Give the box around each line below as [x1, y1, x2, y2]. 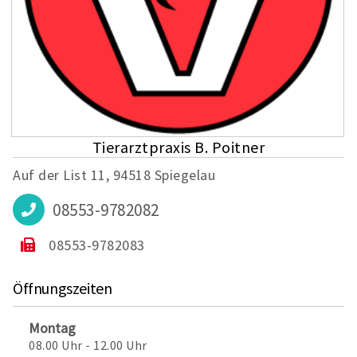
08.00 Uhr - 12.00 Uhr [29, 337, 147, 353]
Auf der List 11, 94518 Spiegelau [13, 166, 215, 184]
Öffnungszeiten [13, 278, 112, 298]
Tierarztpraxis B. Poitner [92, 137, 265, 157]
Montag [29, 319, 76, 337]
